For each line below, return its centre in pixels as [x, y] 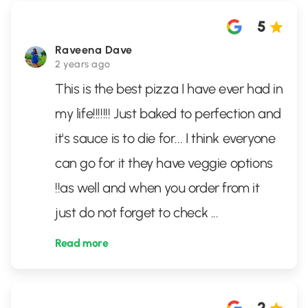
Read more [82, 243]
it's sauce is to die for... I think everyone [165, 138]
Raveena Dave [94, 50]
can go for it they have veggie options [164, 163]
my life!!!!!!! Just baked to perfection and [168, 113]
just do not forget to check [133, 212]
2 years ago [83, 64]
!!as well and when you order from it [157, 188]
